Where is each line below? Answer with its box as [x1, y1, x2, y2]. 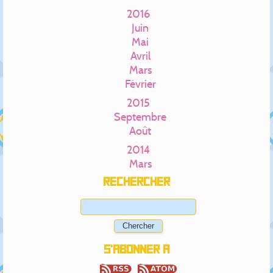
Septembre [114, 109, 166, 124]
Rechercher [103, 175, 170, 188]
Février [124, 76, 156, 91]
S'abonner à [104, 244, 169, 257]
